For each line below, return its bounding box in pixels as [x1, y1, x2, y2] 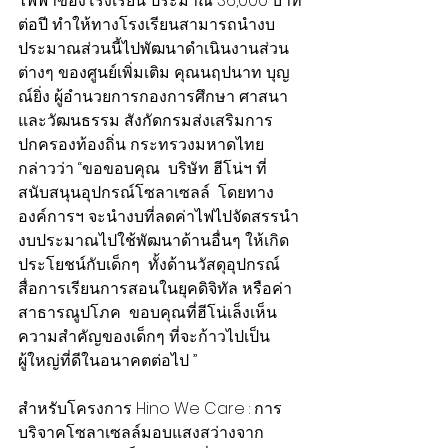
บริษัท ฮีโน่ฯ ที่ [164, 157, 267, 181]
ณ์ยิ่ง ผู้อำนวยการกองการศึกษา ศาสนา [18, 85, 288, 109]
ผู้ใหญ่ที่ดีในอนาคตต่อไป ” [18, 349, 197, 373]
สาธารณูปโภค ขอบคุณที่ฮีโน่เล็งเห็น [18, 301, 277, 325]
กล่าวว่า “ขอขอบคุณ [18, 157, 164, 181]
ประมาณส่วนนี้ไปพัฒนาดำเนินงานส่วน [18, 37, 289, 61]
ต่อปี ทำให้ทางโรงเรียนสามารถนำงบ [18, 13, 275, 37]
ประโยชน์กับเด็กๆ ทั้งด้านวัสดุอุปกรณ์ [18, 253, 284, 277]
